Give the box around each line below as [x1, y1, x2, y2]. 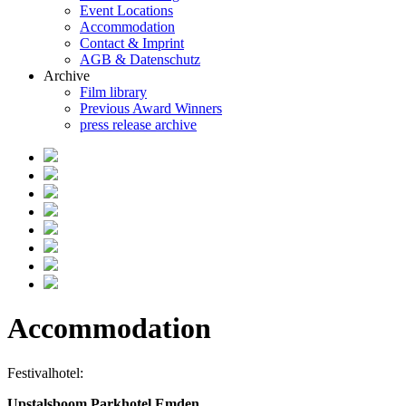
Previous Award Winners [80, 101, 222, 116]
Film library [80, 84, 147, 100]
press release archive [80, 117, 197, 132]
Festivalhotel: [7, 364, 83, 381]
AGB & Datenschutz [80, 52, 200, 67]
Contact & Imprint [80, 35, 184, 51]
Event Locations [80, 3, 173, 18]
